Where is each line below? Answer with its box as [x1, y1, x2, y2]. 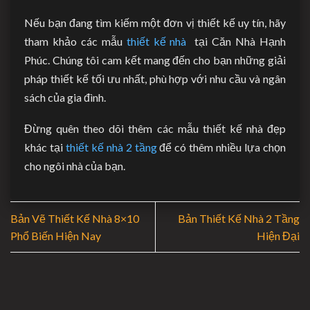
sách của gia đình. [24, 90, 106, 104]
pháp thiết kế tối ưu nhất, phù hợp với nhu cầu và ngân [24, 71, 286, 85]
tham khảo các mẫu [24, 34, 127, 48]
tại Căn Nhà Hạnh [186, 34, 286, 48]
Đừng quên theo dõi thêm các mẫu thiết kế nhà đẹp [24, 121, 286, 135]
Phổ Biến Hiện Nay [10, 228, 101, 242]
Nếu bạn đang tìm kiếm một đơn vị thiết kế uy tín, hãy [24, 15, 286, 29]
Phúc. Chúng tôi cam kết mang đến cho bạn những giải [24, 53, 286, 66]
